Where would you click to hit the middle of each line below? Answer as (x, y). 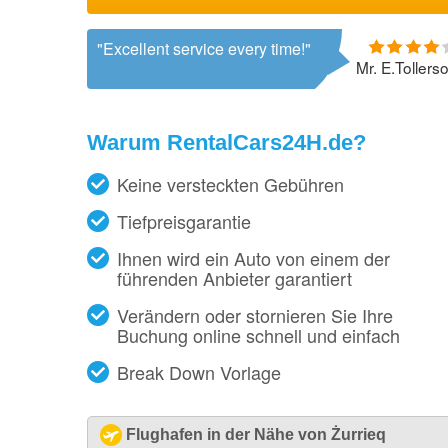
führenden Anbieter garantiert (234, 278)
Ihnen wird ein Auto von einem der (253, 258)
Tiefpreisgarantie (184, 221)
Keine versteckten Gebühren (230, 184)
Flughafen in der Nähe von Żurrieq (256, 434)
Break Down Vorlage (199, 372)
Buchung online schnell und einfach (258, 335)
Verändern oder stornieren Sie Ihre (255, 315)
